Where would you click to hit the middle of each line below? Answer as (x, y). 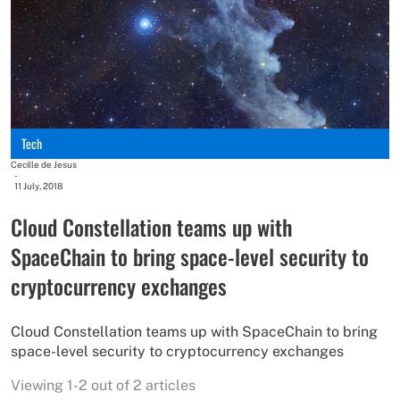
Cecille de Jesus (44, 165)
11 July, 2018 (38, 186)
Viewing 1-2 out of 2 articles (103, 386)
